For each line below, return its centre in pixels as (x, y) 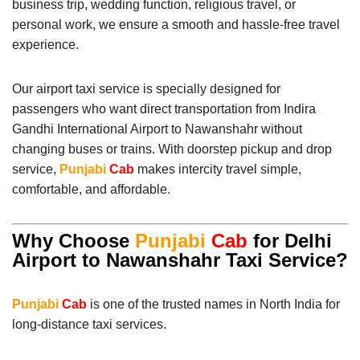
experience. (45, 44)
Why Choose (74, 240)
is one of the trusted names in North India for (213, 304)
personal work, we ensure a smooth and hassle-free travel (176, 24)
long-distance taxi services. (89, 324)
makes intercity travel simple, (218, 169)
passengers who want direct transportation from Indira (164, 108)
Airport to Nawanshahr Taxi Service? (180, 260)
